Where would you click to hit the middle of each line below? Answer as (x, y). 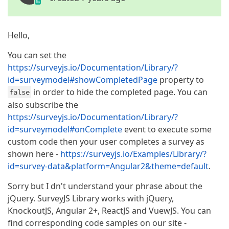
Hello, (19, 36)
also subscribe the (43, 105)
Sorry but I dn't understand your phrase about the (105, 186)
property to (181, 80)
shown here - (34, 154)
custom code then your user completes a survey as (106, 142)
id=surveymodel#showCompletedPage (83, 80)
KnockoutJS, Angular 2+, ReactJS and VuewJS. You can (109, 211)
